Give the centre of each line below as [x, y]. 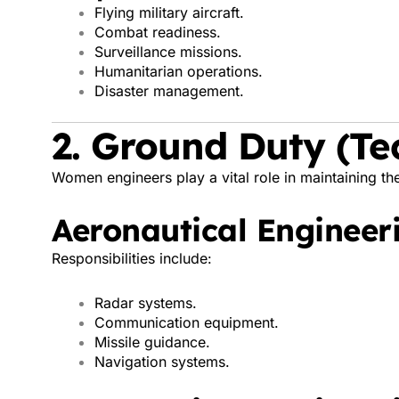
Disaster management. [169, 91]
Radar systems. [146, 303]
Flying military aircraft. [169, 12]
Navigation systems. [162, 362]
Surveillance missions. [168, 52]
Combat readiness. [158, 32]
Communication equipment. [187, 322]
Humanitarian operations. [179, 71]
